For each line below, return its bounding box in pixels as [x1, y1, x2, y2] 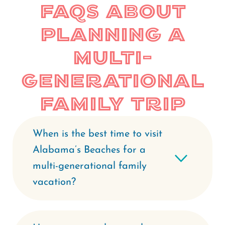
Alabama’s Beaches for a [33, 145, 146, 155]
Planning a [40, 23, 185, 47]
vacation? [33, 177, 76, 187]
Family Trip [40, 92, 185, 117]
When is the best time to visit [33, 129, 162, 139]
